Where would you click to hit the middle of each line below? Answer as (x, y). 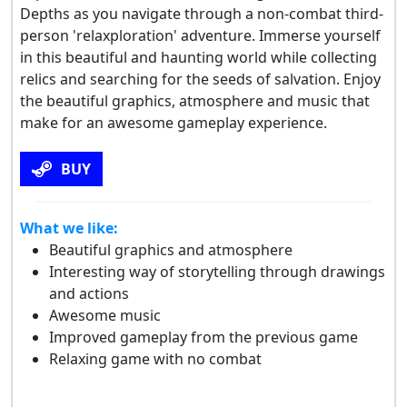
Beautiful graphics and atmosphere (171, 249)
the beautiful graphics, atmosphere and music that (195, 100)
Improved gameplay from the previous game (203, 337)
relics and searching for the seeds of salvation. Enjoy (200, 79)
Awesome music (105, 315)
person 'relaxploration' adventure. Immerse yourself (200, 35)
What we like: (69, 228)
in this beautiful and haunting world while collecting (199, 57)
